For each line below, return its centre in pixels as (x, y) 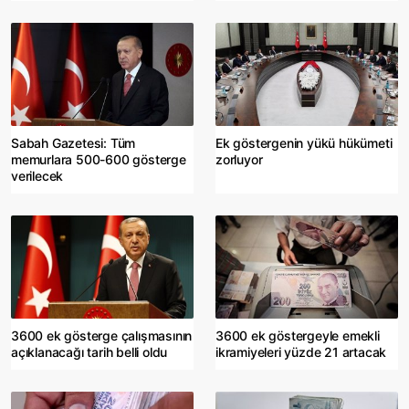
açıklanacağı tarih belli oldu (89, 352)
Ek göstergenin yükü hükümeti (304, 143)
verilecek (37, 176)
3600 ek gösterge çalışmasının (102, 336)
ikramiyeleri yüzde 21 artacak (301, 352)
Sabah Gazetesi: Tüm (73, 143)
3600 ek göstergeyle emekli (298, 336)
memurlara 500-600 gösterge (99, 160)
